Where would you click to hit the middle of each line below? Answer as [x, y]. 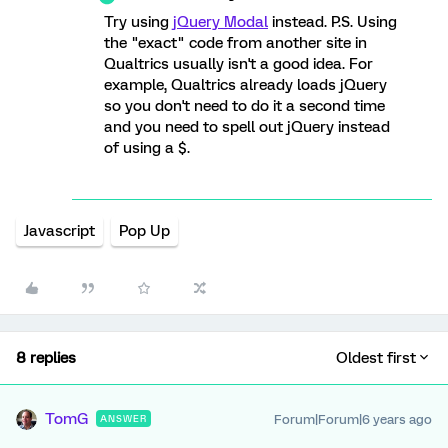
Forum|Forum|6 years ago [353, 420]
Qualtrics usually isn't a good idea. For [238, 64]
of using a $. [147, 148]
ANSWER [123, 419]
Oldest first [376, 358]
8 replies [46, 358]
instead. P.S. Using [332, 22]
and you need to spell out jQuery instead [247, 127]
